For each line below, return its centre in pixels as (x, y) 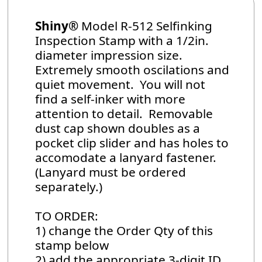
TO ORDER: (67, 216)
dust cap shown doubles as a (118, 128)
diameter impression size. (111, 55)
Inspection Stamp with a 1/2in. (122, 41)
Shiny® (57, 26)
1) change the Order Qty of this (124, 231)
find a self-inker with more (111, 99)
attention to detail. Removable (124, 114)
